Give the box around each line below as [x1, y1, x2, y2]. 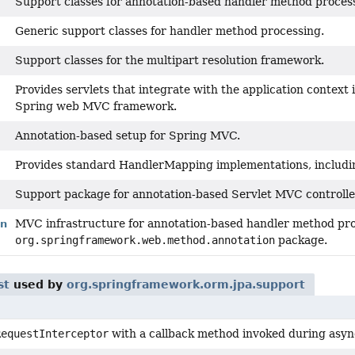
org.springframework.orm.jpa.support [67, 278, 305, 291]
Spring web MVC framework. [15, 100, 177, 113]
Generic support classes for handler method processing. [15, 25, 324, 37]
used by [10, 278, 67, 291]
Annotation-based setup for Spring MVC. [15, 129, 240, 142]
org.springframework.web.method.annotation [15, 234, 275, 246]
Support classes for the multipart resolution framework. [15, 54, 324, 67]
